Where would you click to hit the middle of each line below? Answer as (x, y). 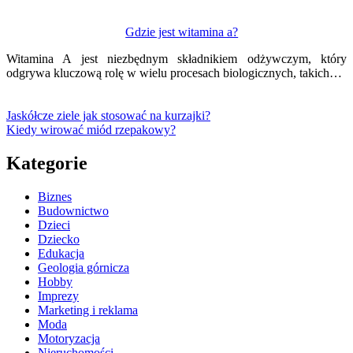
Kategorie (47, 163)
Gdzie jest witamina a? (182, 32)
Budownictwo (73, 210)
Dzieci (54, 225)
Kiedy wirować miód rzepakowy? (91, 130)
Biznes (55, 196)
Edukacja (61, 253)
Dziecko (59, 239)
